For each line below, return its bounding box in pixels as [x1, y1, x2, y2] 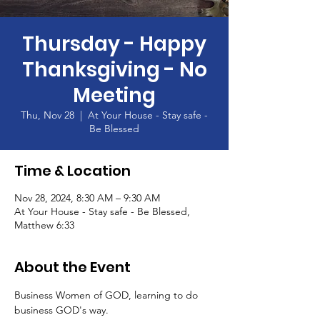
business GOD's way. [14, 303, 109, 316]
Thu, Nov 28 [21, 108, 74, 121]
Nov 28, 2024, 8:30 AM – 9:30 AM [14, 191, 160, 204]
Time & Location [14, 160, 131, 181]
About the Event [14, 256, 131, 277]
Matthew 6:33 [14, 218, 74, 231]
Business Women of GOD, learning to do [14, 288, 201, 301]
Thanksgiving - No [21, 55, 207, 84]
